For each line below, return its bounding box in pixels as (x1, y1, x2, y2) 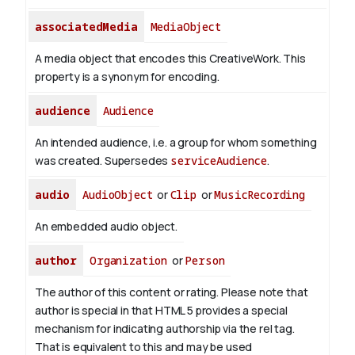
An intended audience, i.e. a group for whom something (35, 135, 317, 151)
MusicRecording (214, 187, 305, 203)
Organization (90, 253, 168, 269)
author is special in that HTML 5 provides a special (35, 303, 288, 319)
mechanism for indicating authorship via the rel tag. (35, 321, 295, 337)
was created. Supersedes (35, 153, 171, 169)
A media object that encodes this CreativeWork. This (35, 51, 306, 67)
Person (185, 253, 225, 269)
